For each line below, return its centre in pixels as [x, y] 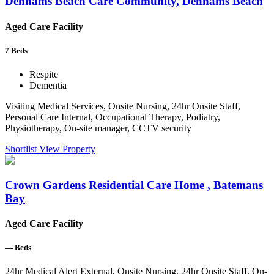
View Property [67, 149]
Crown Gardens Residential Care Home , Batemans [134, 185]
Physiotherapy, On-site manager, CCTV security [98, 128]
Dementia [48, 86]
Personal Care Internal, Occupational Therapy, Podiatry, [113, 117]
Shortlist [22, 149]
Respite [44, 75]
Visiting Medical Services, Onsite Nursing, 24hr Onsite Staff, [123, 106]
